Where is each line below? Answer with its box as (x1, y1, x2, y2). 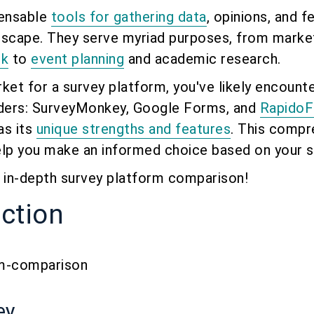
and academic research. (124, 50, 281, 68)
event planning (31, 50, 125, 68)
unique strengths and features (36, 121, 231, 138)
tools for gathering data (50, 8, 207, 26)
